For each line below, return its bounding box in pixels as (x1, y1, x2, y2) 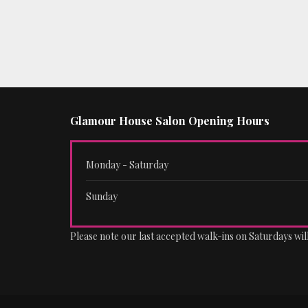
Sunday (86, 190, 118, 203)
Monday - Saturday (86, 158, 168, 171)
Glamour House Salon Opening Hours (70, 113, 269, 128)
